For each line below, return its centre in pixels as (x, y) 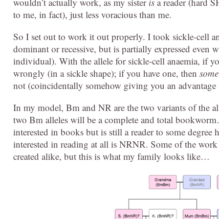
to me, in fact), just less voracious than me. (92, 14)
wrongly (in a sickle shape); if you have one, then (106, 73)
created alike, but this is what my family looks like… (111, 156)
